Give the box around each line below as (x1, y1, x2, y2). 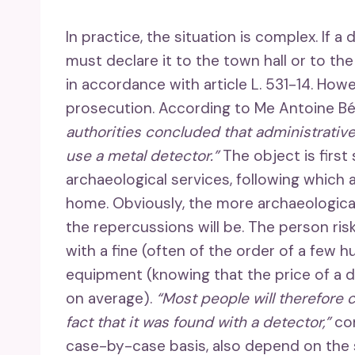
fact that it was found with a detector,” (66, 312, 334, 333)
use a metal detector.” (66, 146, 219, 166)
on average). (66, 288, 156, 309)
